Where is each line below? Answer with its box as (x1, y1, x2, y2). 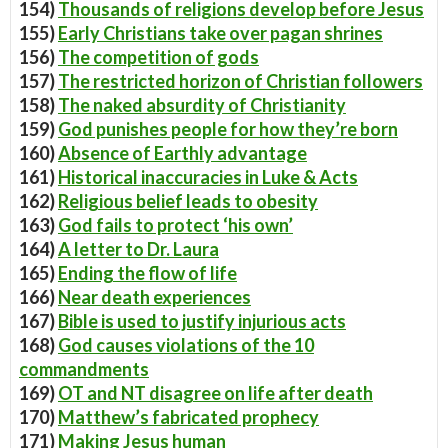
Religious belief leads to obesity (58, 190, 318, 212)
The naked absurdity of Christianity (58, 94, 346, 116)
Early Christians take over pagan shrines (58, 22, 383, 44)
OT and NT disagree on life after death (58, 382, 373, 404)
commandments (19, 358, 149, 380)
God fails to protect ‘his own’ (58, 214, 293, 236)
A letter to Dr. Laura (58, 238, 219, 260)
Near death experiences (58, 286, 251, 308)
